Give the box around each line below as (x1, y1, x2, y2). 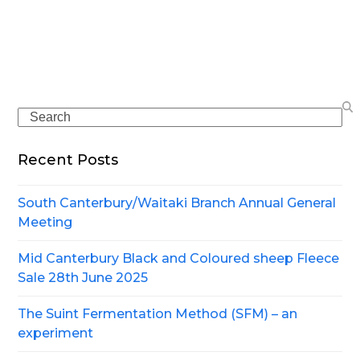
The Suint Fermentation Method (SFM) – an (18, 306, 298, 322)
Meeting (18, 215, 73, 231)
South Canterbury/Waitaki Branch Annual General (18, 195, 337, 211)
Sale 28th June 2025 (18, 270, 149, 286)
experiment (18, 325, 94, 342)
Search (17, 108, 62, 125)
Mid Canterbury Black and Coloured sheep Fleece (18, 251, 340, 267)
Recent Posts (18, 151, 119, 170)
